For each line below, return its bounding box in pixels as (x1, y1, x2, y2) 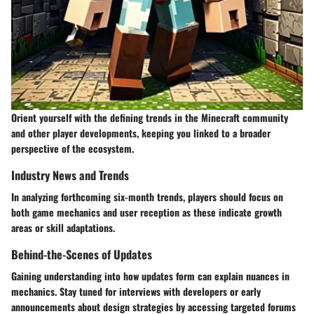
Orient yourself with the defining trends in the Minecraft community (11, 109, 288, 125)
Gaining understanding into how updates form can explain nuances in (11, 268, 289, 283)
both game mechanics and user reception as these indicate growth (11, 204, 282, 219)
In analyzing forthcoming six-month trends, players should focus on (11, 189, 283, 204)
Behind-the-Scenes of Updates (11, 245, 152, 263)
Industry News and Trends (11, 165, 129, 184)
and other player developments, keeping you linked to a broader (11, 125, 271, 140)
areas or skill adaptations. (11, 219, 115, 235)
